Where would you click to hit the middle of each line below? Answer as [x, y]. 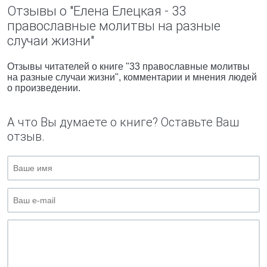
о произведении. [44, 88]
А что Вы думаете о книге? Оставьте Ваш [123, 122]
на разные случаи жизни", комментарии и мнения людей [132, 77]
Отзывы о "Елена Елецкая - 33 [97, 11]
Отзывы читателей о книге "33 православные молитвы [128, 66]
